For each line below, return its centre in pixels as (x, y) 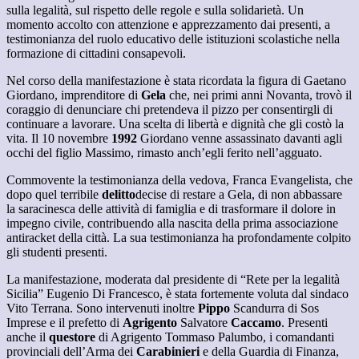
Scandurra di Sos (274, 309)
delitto (119, 195)
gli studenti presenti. (57, 252)
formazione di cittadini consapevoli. (96, 54)
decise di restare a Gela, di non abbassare (239, 195)
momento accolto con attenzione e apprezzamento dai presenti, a (168, 25)
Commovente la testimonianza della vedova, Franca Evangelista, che (179, 180)
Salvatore (204, 323)
